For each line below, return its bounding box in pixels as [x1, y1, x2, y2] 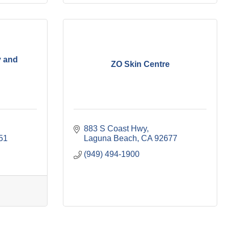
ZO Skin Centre [110, 59, 170, 68]
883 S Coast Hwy [84, 124, 147, 133]
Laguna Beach [84, 134, 137, 143]
